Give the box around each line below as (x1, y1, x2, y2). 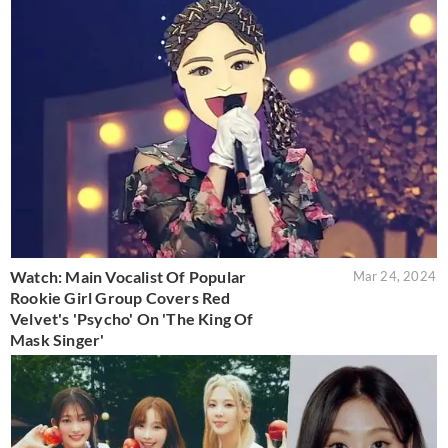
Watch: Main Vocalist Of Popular (10, 266, 247, 286)
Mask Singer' (10, 329, 105, 349)
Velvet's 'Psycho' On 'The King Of (10, 308, 254, 328)
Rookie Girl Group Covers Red (10, 287, 231, 307)
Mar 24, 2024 (352, 267, 436, 284)
